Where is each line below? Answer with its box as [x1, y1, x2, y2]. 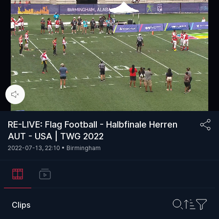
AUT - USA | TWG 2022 [8, 131, 104, 141]
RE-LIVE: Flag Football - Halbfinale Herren [8, 119, 177, 130]
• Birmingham [60, 144, 101, 152]
